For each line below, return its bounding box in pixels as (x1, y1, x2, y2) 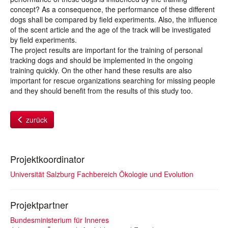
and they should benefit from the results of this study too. (10, 85, 193, 96)
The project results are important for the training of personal (10, 45, 203, 55)
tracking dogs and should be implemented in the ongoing (10, 55, 193, 65)
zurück (24, 115, 47, 125)
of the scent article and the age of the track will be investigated (10, 24, 211, 35)
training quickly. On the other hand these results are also (10, 65, 192, 75)
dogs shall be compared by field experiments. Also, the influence (10, 14, 217, 24)
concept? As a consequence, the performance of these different (10, 4, 215, 14)
